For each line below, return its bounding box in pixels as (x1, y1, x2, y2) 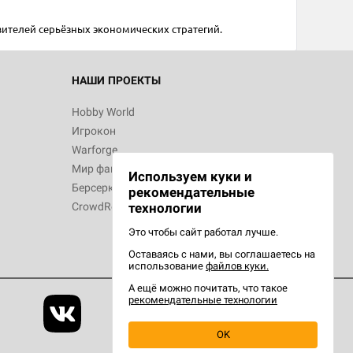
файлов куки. (206, 260, 269, 272)
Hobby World (72, 106, 135, 119)
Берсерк (72, 181, 114, 195)
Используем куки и (128, 169, 252, 184)
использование (128, 260, 206, 272)
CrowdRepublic (72, 200, 146, 214)
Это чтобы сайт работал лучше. (128, 226, 278, 238)
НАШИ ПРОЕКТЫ (72, 74, 161, 87)
